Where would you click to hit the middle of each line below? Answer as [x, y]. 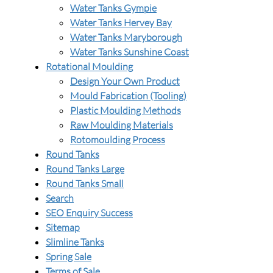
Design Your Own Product [125, 81]
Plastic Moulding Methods [126, 110]
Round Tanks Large [85, 169]
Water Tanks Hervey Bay [121, 23]
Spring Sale [69, 257]
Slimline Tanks [75, 242]
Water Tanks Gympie [113, 8]
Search [60, 198]
